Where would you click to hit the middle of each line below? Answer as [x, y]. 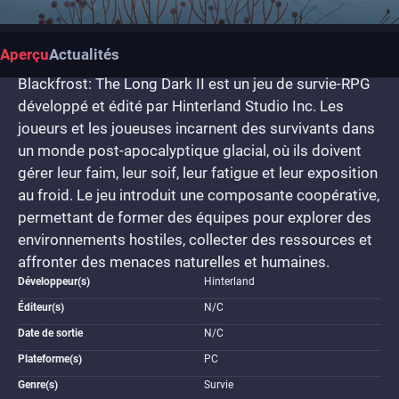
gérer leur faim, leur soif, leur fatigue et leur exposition [198, 173]
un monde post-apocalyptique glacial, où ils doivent [190, 151]
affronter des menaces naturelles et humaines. [174, 262]
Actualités [84, 54]
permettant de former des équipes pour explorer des [195, 217]
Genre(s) [38, 385]
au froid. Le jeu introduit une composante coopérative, [199, 195]
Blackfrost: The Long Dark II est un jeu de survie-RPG [194, 84]
